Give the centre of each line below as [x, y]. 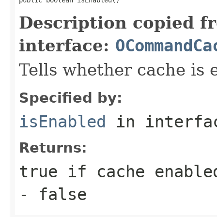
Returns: [53, 147]
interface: [67, 45]
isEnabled [62, 121]
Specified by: [71, 98]
